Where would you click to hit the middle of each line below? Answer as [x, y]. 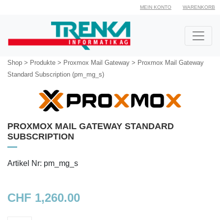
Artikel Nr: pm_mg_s [43, 163]
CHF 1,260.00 [44, 197]
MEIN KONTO [156, 7]
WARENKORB [199, 7]
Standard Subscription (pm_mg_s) [56, 74]
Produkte [43, 63]
